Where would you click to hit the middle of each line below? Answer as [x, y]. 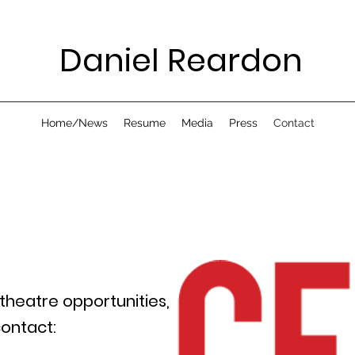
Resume [144, 123]
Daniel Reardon [181, 60]
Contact [294, 123]
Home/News [74, 123]
